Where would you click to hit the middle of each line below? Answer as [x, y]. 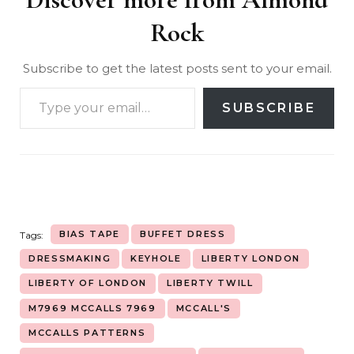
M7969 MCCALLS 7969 [92, 308]
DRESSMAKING [70, 259]
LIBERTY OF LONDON [88, 283]
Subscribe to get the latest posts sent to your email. [177, 68]
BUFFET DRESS [183, 233]
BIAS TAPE [90, 233]
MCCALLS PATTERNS [87, 332]
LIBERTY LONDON [250, 259]
